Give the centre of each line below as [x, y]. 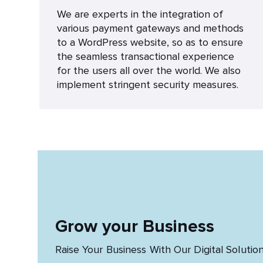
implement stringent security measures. [148, 85]
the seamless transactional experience [146, 56]
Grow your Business [134, 226]
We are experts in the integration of [140, 14]
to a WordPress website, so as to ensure [150, 42]
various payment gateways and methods [150, 28]
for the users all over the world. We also [149, 70]
